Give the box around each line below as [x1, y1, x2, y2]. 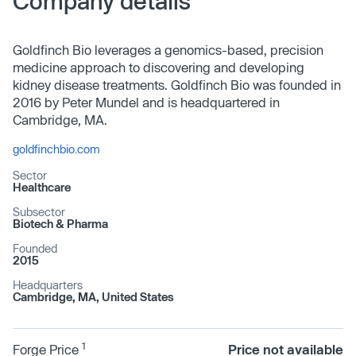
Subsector [13, 205, 65, 219]
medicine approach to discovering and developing [13, 60, 304, 75]
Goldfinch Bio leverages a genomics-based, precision [13, 42, 323, 57]
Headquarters [13, 278, 83, 292]
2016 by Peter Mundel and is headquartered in [13, 95, 280, 110]
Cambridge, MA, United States [13, 290, 174, 304]
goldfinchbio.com [13, 142, 100, 156]
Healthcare [13, 180, 71, 194]
